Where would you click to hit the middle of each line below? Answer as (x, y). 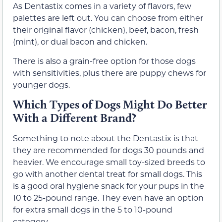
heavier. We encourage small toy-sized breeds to (109, 162)
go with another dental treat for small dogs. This (108, 174)
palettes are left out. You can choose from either (108, 18)
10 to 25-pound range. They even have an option (108, 198)
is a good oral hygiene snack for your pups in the (109, 186)
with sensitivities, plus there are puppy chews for (110, 72)
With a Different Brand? (75, 118)
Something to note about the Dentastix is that (106, 138)
